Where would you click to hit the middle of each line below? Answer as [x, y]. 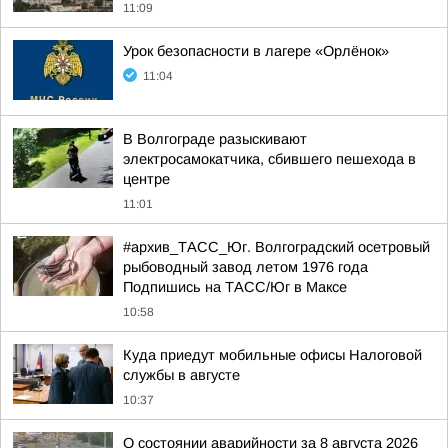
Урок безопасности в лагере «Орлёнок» [256, 51]
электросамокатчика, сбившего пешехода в [269, 159]
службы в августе [181, 375]
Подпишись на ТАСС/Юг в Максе [235, 287]
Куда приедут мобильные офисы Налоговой [272, 355]
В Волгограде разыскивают [215, 139]
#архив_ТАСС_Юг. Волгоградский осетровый [276, 247]
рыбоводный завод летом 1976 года [245, 267]
